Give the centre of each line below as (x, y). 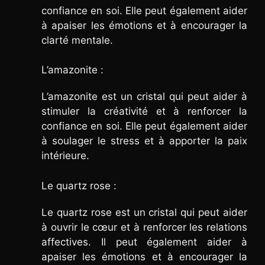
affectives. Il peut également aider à (144, 242)
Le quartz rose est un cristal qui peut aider (144, 212)
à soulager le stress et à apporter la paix (144, 141)
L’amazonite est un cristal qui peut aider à (144, 97)
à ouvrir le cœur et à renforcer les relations (144, 227)
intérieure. (65, 156)
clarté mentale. (77, 40)
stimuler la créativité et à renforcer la (144, 112)
